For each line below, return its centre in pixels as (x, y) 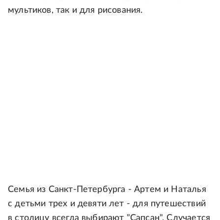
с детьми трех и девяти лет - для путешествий (107, 204)
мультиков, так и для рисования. (75, 10)
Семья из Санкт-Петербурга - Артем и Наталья (107, 190)
